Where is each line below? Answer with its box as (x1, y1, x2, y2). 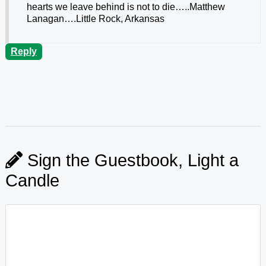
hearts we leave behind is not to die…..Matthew (26, 2, 225, 12)
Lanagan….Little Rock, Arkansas (26, 14, 164, 24)
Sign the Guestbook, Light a (22, 151, 239, 170)
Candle (5, 171, 59, 191)
